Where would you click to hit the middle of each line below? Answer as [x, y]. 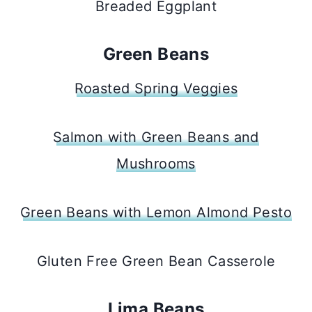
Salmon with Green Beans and [156, 137]
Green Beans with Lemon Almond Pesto [156, 212]
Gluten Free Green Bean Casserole [156, 261]
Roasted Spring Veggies [156, 88]
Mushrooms [156, 163]
